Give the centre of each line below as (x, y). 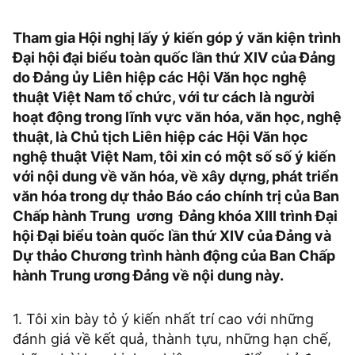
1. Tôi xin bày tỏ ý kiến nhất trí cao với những (163, 319)
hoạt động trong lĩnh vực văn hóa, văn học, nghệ (177, 117)
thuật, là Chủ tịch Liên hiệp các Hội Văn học (160, 137)
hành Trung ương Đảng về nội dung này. (148, 276)
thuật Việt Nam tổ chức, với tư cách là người (164, 97)
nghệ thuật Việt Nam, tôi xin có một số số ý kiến (174, 157)
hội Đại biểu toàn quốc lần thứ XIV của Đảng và (172, 236)
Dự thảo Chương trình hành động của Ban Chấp (174, 256)
